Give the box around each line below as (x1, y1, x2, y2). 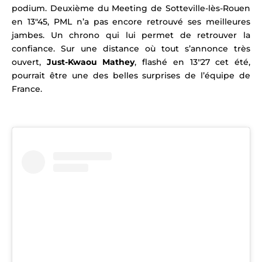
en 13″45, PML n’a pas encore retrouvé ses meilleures (12, 16, 250, 27)
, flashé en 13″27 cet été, (135, 57, 251, 68)
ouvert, (12, 57, 47, 68)
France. (12, 84, 42, 95)
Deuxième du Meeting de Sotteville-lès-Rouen (50, 3, 251, 14)
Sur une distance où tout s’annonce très (61, 43, 250, 54)
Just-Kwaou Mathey (46, 57, 135, 68)
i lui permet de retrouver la (116, 30, 250, 41)
